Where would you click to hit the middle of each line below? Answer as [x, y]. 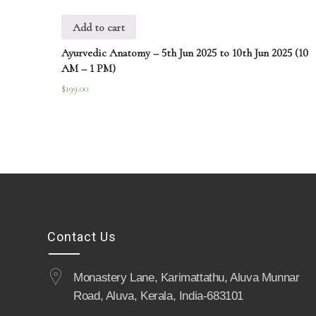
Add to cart [99, 27]
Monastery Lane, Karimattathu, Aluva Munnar [187, 278]
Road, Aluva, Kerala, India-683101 [159, 296]
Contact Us [82, 237]
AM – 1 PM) [89, 69]
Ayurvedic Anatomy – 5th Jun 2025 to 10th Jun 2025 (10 [185, 53]
